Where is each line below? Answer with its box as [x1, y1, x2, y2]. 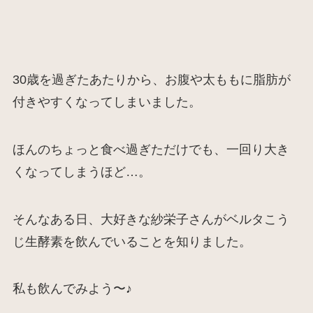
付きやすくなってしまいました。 [12, 94, 201, 109]
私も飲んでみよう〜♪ [12, 282, 132, 296]
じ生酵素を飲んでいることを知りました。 [12, 234, 252, 249]
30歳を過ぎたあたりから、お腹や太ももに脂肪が [12, 72, 291, 87]
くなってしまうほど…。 [12, 164, 151, 179]
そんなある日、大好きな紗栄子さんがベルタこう [12, 212, 289, 226]
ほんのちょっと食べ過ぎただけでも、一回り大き [12, 142, 289, 156]
